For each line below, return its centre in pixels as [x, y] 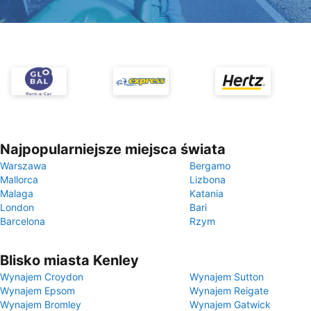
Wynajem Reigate [229, 291]
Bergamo [210, 166]
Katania [207, 193]
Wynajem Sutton [227, 277]
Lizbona [208, 179]
